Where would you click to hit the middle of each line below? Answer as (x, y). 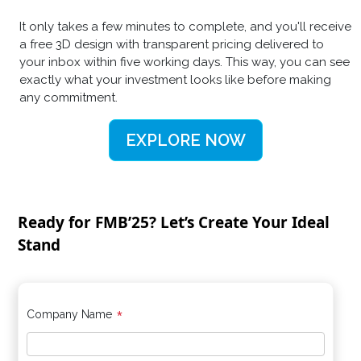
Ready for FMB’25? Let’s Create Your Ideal (174, 222)
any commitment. (68, 97)
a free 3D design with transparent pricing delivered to (172, 44)
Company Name (71, 314)
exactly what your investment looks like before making (175, 79)
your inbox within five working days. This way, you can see (185, 62)
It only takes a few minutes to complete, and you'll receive (185, 26)
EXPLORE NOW (185, 140)
